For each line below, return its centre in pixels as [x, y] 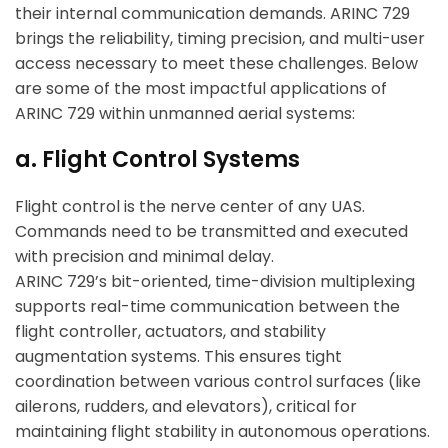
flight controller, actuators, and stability [170, 332]
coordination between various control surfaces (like [218, 382]
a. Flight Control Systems [157, 160]
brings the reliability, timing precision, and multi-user [220, 39]
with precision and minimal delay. [144, 257]
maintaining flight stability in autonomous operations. [222, 432]
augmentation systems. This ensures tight [178, 357]
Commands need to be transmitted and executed [211, 232]
